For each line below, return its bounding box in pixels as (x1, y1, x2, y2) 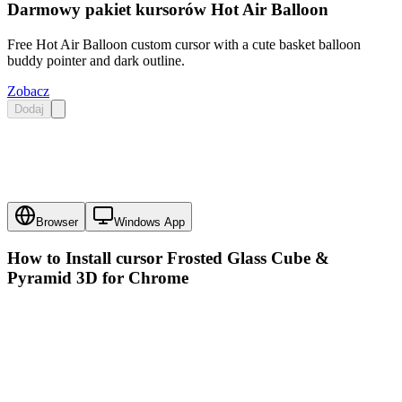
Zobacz (7, 83, 49, 99)
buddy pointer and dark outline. (7, 52, 185, 68)
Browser (36, 215, 78, 230)
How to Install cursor (7, 249, 167, 268)
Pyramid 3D (7, 268, 98, 288)
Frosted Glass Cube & (167, 249, 329, 268)
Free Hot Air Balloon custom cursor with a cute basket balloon (7, 36, 361, 52)
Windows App (114, 215, 185, 230)
